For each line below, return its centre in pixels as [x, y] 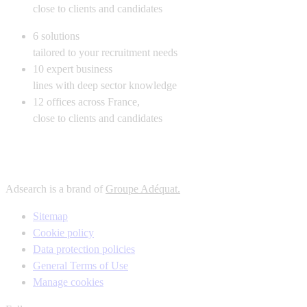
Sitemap [50, 217]
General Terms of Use [81, 266]
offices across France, [93, 102]
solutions [60, 36]
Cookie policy [63, 233]
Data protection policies [84, 249]
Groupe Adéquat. [143, 189]
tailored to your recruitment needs [105, 53]
